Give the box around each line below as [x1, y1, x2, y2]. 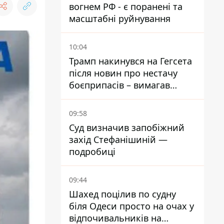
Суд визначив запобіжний [69, 121, 184, 133]
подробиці [69, 145, 115, 157]
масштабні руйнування [69, 12, 170, 24]
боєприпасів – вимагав [69, 79, 170, 91]
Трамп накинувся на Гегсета [69, 55, 192, 67]
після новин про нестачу [69, 67, 177, 79]
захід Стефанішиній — [69, 133, 167, 145]
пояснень [69, 91, 111, 103]
